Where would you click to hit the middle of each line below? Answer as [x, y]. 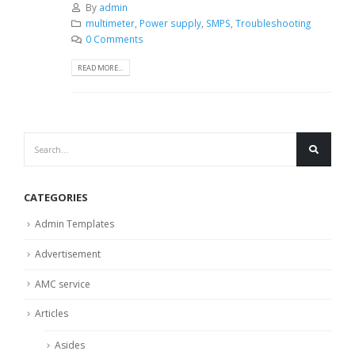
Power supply [170, 23]
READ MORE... [101, 68]
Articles [52, 314]
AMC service [63, 284]
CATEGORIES [56, 198]
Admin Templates [74, 224]
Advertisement [68, 254]
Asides [70, 345]
